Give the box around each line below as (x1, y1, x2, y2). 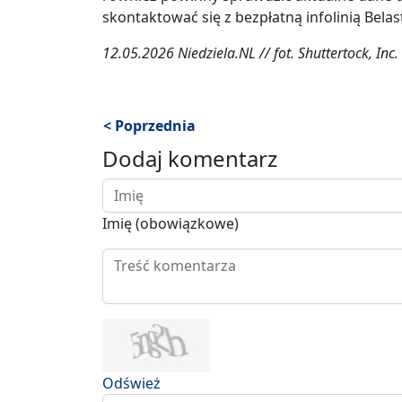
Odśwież (102, 373, 161, 394)
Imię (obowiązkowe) (102, 214, 239, 234)
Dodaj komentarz (102, 144, 277, 174)
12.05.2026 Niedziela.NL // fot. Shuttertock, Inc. (102, 43, 398, 64)
